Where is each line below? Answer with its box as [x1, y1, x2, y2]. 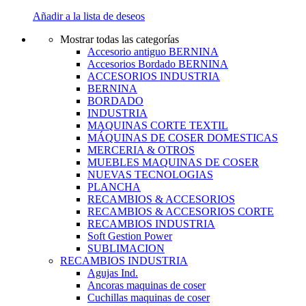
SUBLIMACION [87, 242, 165, 255]
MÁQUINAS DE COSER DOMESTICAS [87, 132, 278, 144]
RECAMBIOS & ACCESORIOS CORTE [87, 206, 274, 218]
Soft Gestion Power [87, 230, 172, 242]
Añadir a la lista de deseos [33, 10, 145, 23]
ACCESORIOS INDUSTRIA [87, 70, 220, 83]
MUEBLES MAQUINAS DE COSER [87, 156, 259, 169]
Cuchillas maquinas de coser [87, 292, 210, 304]
